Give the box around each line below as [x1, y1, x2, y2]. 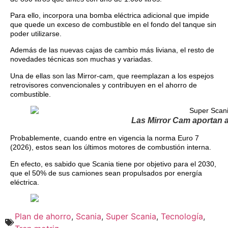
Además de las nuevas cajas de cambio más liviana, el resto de [10, 46, 214, 54]
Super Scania [106, 211, 156, 221]
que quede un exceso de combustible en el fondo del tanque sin [10, 20, 216, 29]
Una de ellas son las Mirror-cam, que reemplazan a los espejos [10, 71, 214, 80]
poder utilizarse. [10, 30, 62, 38]
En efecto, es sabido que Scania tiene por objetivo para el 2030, [10, 159, 216, 168]
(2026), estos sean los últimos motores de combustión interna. [10, 143, 211, 152]
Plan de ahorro [15, 211, 71, 221]
